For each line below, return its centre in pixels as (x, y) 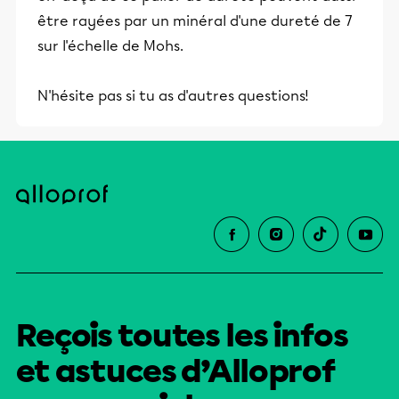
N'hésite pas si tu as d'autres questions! (173, 96)
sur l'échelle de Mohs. (110, 46)
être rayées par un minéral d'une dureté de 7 (195, 21)
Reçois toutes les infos (182, 336)
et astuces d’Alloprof (176, 371)
